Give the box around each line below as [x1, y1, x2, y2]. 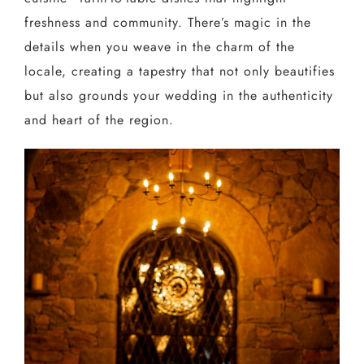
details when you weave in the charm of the [24, 37, 295, 57]
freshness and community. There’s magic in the [24, 13, 311, 32]
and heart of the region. [24, 110, 174, 130]
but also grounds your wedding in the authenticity [24, 86, 333, 106]
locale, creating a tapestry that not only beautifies [24, 62, 335, 81]
